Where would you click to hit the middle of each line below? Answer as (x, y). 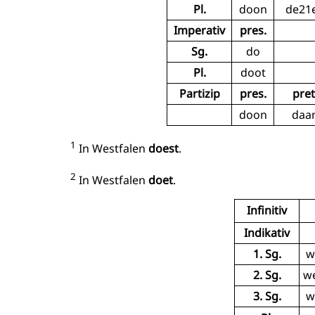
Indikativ (267, 232)
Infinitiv (267, 210)
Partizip (199, 94)
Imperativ (199, 31)
